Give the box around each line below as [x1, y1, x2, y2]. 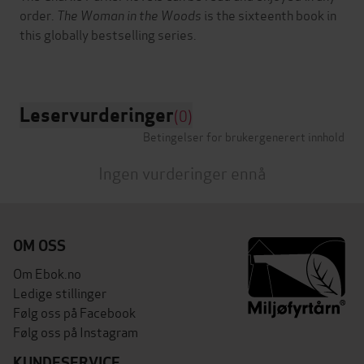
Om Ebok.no [13, 263, 81, 283]
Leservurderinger [19, 102, 174, 128]
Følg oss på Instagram [13, 322, 138, 341]
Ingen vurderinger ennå [97, 160, 266, 185]
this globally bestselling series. [19, 24, 197, 44]
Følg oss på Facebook [13, 302, 136, 322]
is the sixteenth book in [204, 5, 336, 24]
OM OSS [13, 236, 66, 256]
